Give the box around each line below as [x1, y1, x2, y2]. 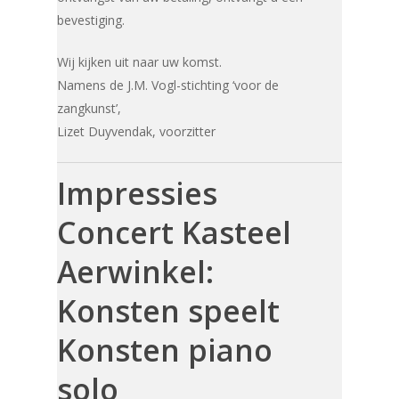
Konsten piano [57, 330, 273, 371]
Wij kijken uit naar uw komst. [57, 53, 223, 70]
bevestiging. [57, 11, 126, 28]
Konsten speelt [57, 290, 281, 332]
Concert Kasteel [57, 212, 292, 254]
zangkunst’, [57, 99, 122, 117]
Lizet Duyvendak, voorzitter [57, 122, 216, 140]
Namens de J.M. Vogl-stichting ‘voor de [57, 76, 280, 94]
